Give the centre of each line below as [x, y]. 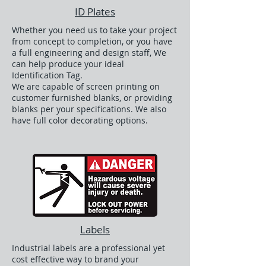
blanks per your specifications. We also [89, 109]
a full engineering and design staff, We [89, 53]
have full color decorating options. [80, 120]
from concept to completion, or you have [92, 41]
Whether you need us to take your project [94, 30]
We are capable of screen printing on [86, 86]
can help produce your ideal [68, 64]
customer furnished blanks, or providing [92, 98]
